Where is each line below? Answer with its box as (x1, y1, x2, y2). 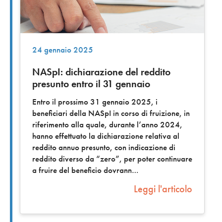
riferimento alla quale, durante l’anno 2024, (32, 119, 182, 130)
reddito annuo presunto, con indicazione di (32, 142, 175, 153)
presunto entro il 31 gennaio (32, 77, 150, 90)
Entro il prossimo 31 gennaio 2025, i (32, 96, 158, 107)
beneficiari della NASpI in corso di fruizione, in (32, 108, 190, 118)
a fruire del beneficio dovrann (32, 165, 132, 175)
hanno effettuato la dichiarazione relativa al (32, 130, 179, 141)
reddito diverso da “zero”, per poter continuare (32, 153, 192, 164)
